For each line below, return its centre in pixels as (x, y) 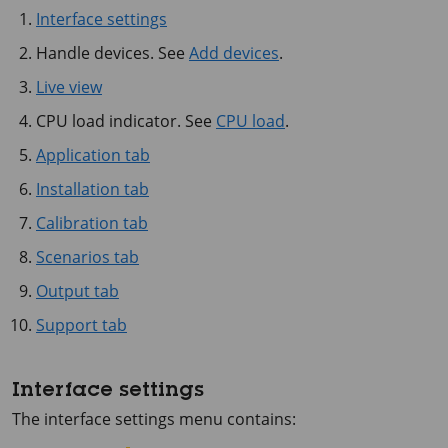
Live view (69, 86)
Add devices (234, 52)
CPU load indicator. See (126, 120)
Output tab (77, 290)
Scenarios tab (87, 256)
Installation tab (92, 188)
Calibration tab (92, 222)
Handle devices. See (112, 52)
